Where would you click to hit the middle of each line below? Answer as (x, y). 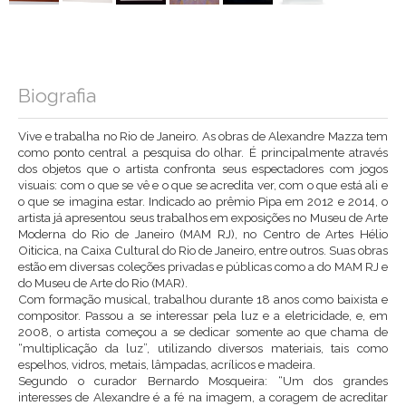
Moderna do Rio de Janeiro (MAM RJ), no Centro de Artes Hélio (203, 233)
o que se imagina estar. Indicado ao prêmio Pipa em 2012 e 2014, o (203, 201)
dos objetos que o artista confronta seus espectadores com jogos (203, 168)
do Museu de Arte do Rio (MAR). (103, 282)
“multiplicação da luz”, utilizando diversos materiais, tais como (203, 348)
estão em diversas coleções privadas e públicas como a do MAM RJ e (203, 266)
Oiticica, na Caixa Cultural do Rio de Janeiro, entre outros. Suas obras (203, 250)
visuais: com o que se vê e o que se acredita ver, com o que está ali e (203, 184)
